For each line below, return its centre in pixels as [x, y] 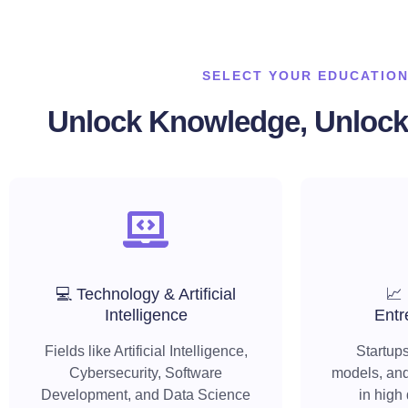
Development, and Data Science [146, 395]
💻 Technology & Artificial [146, 295]
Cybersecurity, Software [146, 373]
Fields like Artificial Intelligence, [146, 352]
